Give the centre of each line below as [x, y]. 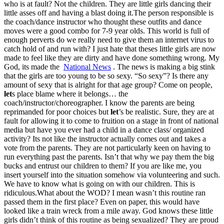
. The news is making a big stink [163, 66]
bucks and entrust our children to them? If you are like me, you [103, 165]
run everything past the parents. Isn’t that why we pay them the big [109, 156]
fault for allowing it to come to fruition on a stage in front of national [111, 120]
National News [87, 66]
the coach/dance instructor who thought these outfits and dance [103, 21]
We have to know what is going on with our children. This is [99, 183]
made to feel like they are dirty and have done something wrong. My [112, 57]
